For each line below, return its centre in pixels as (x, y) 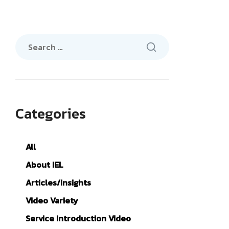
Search (29, 40)
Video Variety (52, 200)
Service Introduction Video (78, 218)
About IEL (44, 165)
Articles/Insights (58, 182)
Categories (51, 113)
